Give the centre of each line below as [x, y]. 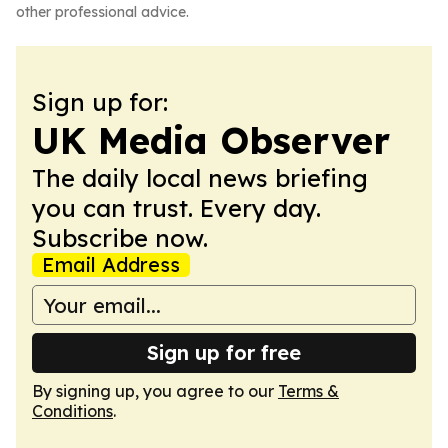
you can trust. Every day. [176, 208]
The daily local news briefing [200, 178]
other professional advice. [102, 12]
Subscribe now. [120, 238]
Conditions [72, 411]
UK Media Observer [211, 140]
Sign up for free [224, 352]
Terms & [308, 391]
